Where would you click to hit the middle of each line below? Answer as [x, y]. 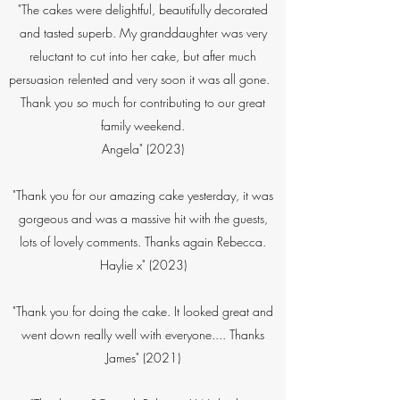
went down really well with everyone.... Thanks [143, 334]
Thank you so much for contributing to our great [143, 102]
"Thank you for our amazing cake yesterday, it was [143, 195]
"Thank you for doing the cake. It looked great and [143, 311]
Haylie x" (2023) [143, 265]
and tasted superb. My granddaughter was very [143, 33]
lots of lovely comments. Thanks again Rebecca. [143, 242]
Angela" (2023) [143, 149]
